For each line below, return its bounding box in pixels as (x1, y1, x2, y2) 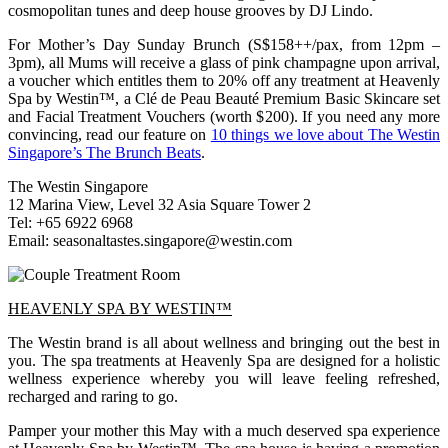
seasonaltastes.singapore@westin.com (53, 231, 292, 249)
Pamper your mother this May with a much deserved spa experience (8, 421, 440, 439)
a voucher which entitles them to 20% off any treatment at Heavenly (8, 71, 440, 89)
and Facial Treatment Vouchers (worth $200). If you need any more (8, 107, 440, 125)
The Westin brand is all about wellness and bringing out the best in (8, 333, 440, 351)
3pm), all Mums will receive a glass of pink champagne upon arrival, (8, 53, 440, 71)
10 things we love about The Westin (210, 125, 441, 143)
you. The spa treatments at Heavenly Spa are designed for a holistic (8, 351, 440, 369)
